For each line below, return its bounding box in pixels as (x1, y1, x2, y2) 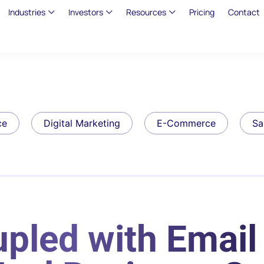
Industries (8, 6, 45, 18)
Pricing (189, 6, 214, 18)
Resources (126, 6, 166, 18)
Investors (68, 6, 103, 18)
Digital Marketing (44, 117, 120, 129)
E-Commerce (157, 117, 216, 129)
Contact (227, 6, 260, 18)
